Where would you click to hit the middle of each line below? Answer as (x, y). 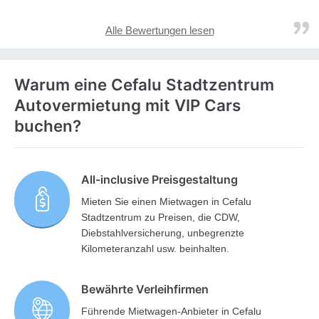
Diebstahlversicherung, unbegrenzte (163, 233)
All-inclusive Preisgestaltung (160, 180)
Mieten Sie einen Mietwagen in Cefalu (167, 202)
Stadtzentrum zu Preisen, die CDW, (161, 218)
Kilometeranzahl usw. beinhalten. (156, 249)
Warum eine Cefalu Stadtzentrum (144, 85)
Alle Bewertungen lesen (159, 31)
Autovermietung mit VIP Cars (127, 105)
